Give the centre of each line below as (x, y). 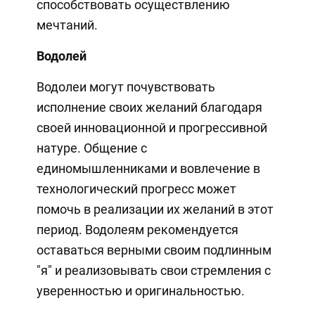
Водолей (61, 56)
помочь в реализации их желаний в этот (155, 209)
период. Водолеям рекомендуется (137, 229)
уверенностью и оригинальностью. (140, 290)
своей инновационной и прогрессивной (152, 127)
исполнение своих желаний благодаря (149, 107)
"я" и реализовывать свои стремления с (153, 270)
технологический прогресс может (136, 188)
